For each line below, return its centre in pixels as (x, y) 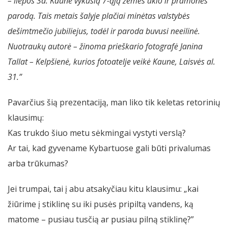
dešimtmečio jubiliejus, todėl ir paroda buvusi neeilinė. (104, 31)
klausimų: (26, 118)
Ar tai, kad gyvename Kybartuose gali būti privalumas (109, 148)
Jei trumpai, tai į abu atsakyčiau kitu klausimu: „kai (103, 189)
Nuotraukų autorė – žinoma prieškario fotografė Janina (105, 47)
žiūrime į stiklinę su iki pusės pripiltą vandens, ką (101, 204)
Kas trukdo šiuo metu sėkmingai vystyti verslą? (97, 133)
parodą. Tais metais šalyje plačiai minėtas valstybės (99, 16)
